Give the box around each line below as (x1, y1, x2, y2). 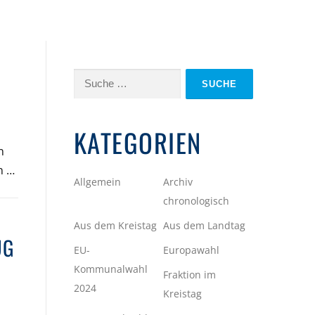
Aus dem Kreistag (73, 218, 157, 232)
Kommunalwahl (73, 262, 148, 276)
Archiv (163, 174, 193, 188)
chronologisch (163, 193, 230, 207)
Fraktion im (163, 267, 217, 281)
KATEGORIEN (73, 122, 202, 162)
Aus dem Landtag (163, 218, 246, 232)
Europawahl (163, 243, 220, 257)
